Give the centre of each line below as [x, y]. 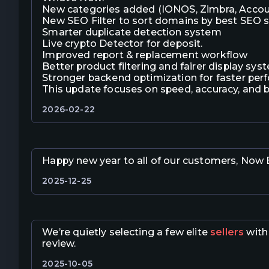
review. [59, 244]
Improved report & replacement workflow [145, 55]
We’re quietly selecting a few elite [126, 232]
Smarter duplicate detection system [132, 32]
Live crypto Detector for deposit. [122, 44]
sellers [227, 232]
